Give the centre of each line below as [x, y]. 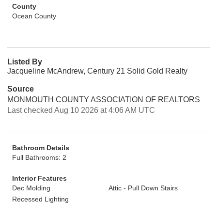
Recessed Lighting [40, 199]
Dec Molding [31, 188]
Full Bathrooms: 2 [39, 157]
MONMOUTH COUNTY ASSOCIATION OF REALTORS [104, 100]
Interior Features [39, 178]
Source [21, 89]
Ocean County [34, 16]
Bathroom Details [41, 148]
